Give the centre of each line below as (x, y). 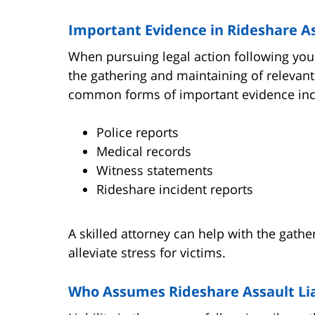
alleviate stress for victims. (147, 252)
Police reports (137, 132)
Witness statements (155, 170)
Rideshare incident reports (175, 189)
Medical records (144, 151)
